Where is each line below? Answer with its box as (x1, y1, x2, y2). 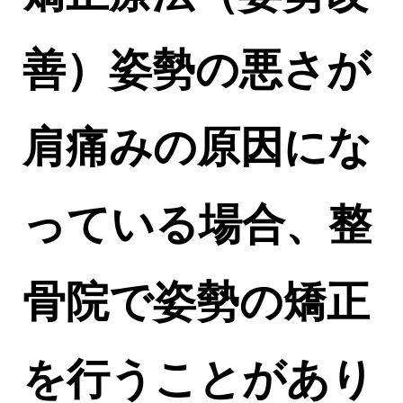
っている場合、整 (22, 201, 372, 248)
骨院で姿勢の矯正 (22, 278, 370, 326)
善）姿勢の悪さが (22, 46, 371, 94)
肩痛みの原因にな (22, 123, 372, 171)
